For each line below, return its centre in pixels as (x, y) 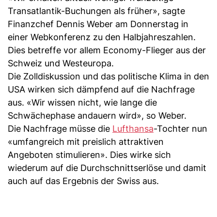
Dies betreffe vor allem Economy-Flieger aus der (107, 50)
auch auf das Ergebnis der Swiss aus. (83, 181)
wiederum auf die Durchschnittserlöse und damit (107, 168)
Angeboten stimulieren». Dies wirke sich (89, 155)
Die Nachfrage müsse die (60, 128)
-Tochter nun (180, 128)
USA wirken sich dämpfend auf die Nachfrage (101, 89)
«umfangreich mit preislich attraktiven (86, 141)
